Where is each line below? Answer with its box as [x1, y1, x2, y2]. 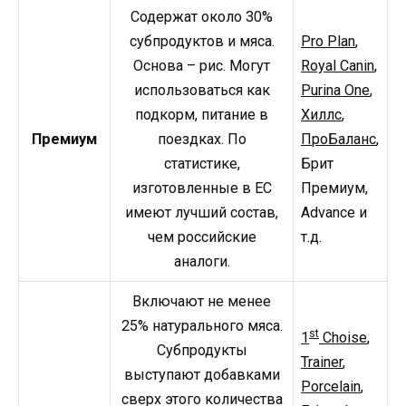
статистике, [163, 154, 240, 172]
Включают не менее [132, 292, 271, 310]
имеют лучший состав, [125, 203, 278, 221]
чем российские [147, 227, 256, 246]
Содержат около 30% [130, 7, 273, 25]
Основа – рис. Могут [133, 56, 270, 74]
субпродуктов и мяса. [129, 32, 275, 50]
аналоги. [173, 252, 230, 270]
